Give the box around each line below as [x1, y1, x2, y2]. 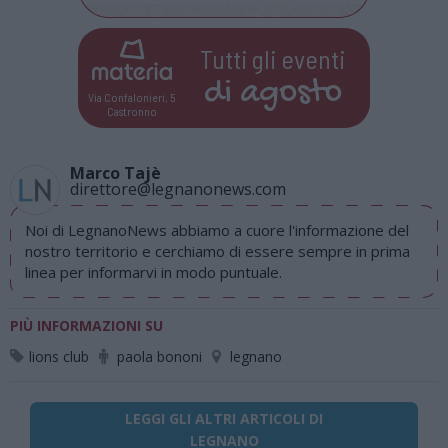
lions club [29, 347, 89, 367]
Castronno [106, 104, 157, 119]
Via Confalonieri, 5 [88, 90, 176, 105]
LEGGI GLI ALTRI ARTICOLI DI [125, 409, 323, 429]
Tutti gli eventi [200, 42, 346, 74]
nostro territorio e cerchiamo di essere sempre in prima [25, 241, 410, 262]
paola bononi [117, 347, 202, 367]
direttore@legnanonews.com [70, 178, 286, 201]
